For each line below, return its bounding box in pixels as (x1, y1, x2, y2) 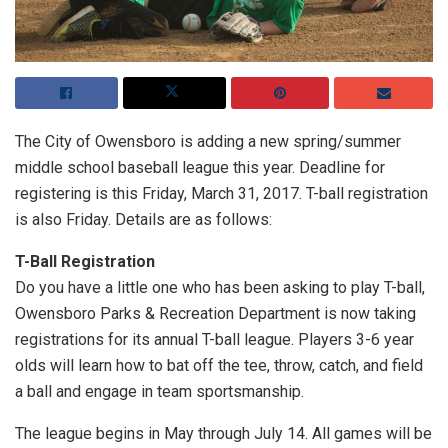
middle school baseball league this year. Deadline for (15, 158, 385, 178)
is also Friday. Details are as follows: (15, 210, 272, 230)
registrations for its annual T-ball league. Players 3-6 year (15, 330, 414, 350)
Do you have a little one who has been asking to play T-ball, (15, 278, 425, 298)
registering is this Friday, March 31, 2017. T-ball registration (15, 184, 428, 204)
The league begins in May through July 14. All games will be (15, 424, 432, 444)
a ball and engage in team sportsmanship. (15, 382, 304, 402)
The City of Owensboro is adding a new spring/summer (15, 132, 401, 152)
